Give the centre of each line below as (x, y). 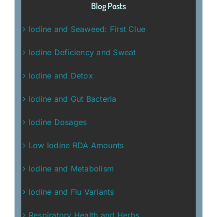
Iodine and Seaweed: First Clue (87, 29)
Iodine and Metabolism (71, 168)
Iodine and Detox (61, 75)
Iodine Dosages (58, 122)
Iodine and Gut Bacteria (73, 99)
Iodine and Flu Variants (71, 192)
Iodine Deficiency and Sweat (82, 52)
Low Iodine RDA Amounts (76, 145)
